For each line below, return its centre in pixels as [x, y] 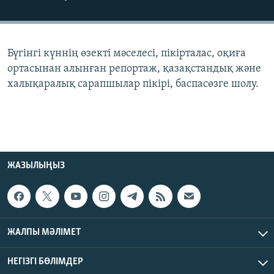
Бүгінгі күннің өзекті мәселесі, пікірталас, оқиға [127, 53]
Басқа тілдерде [57, 68]
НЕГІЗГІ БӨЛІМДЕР [45, 262]
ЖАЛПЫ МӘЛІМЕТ [44, 233]
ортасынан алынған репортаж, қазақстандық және [134, 68]
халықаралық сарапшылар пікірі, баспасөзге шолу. [133, 84]
